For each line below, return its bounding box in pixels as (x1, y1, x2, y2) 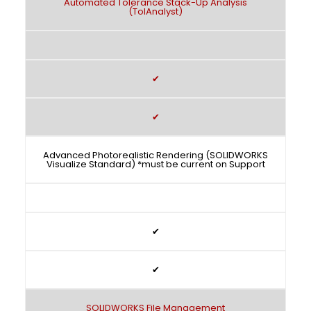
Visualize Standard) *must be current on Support (46, 158, 265, 171)
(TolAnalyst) (128, 5, 183, 18)
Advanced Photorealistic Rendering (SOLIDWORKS (43, 149, 268, 162)
